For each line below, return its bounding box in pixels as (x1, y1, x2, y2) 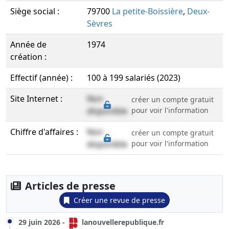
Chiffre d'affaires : (10, 126, 78, 138)
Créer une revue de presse (74, 195, 165, 205)
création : (10, 51, 47, 62)
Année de (10, 39, 47, 50)
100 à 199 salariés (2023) (87, 72, 180, 83)
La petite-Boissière (112, 6, 183, 17)
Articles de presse (25, 179, 116, 193)
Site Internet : (10, 93, 62, 104)
